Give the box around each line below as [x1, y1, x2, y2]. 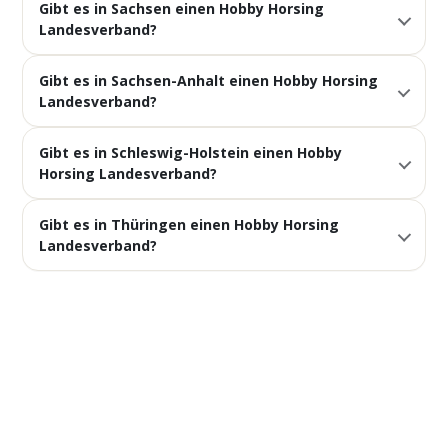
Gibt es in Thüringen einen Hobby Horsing [39, 215, 340, 234]
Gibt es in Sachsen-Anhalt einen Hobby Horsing [39, 71, 379, 90]
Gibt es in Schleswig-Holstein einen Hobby [39, 143, 343, 162]
